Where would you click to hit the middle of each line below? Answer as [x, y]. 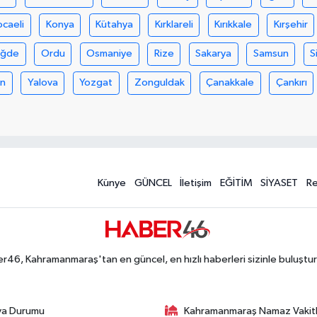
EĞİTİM [236, 183]
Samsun [271, 54]
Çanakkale [230, 83]
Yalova [42, 83]
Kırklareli [174, 25]
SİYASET [279, 183]
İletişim [196, 183]
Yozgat [96, 83]
